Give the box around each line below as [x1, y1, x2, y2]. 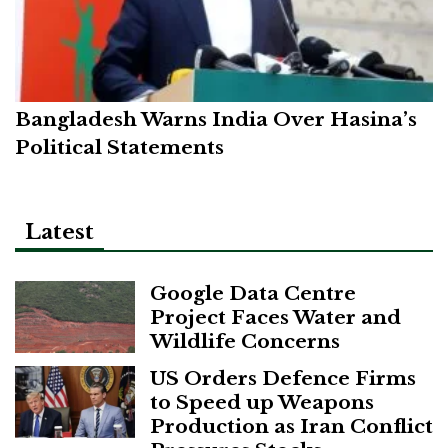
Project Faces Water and [150, 305, 401, 330]
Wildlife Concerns [150, 329, 340, 354]
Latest [25, 219, 94, 246]
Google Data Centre [150, 281, 356, 306]
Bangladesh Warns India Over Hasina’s [15, 107, 417, 132]
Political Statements [15, 135, 224, 160]
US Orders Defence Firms [150, 366, 416, 391]
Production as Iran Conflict [150, 414, 433, 439]
